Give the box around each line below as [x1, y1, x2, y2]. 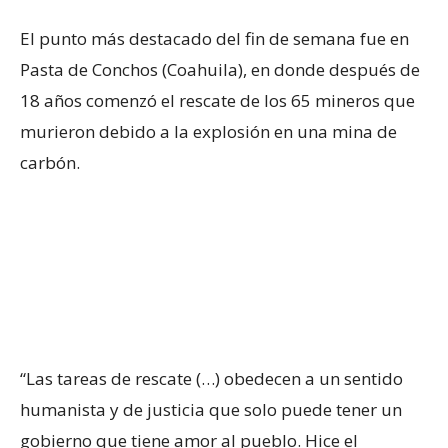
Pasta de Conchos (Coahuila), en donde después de [20, 58, 420, 82]
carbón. [20, 151, 80, 175]
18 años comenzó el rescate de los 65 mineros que [20, 89, 415, 113]
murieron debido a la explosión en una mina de [20, 120, 397, 144]
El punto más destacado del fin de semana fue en [20, 27, 409, 51]
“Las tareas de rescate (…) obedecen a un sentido [20, 367, 403, 391]
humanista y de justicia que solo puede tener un [20, 398, 402, 422]
